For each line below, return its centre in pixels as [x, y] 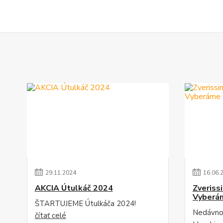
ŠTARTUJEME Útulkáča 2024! [85, 204]
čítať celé [50, 216]
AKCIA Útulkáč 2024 [74, 188]
